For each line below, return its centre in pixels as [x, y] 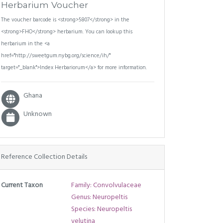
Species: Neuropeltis [101, 209]
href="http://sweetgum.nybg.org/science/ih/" [56, 56]
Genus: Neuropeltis [99, 197]
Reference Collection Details [44, 157]
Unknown [38, 114]
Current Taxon [22, 185]
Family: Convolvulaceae [106, 185]
